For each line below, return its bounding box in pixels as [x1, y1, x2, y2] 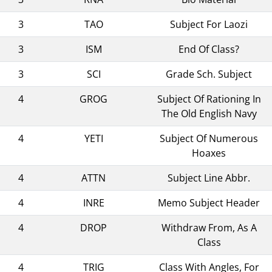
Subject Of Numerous [160, 131, 258, 145]
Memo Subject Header [158, 195, 260, 209]
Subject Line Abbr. [168, 171, 250, 185]
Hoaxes [192, 146, 226, 160]
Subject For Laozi [170, 17, 248, 31]
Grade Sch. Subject [166, 67, 252, 81]
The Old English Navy [161, 106, 257, 120]
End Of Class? [178, 42, 239, 56]
